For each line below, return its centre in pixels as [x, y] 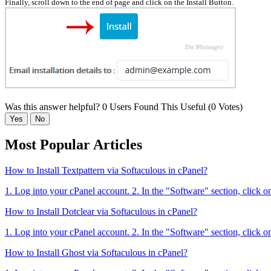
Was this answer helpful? [54, 106]
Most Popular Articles [73, 145]
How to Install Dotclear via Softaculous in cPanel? [101, 212]
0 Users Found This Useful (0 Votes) [172, 106]
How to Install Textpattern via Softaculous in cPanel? [106, 171]
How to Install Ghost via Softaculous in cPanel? [96, 253]
